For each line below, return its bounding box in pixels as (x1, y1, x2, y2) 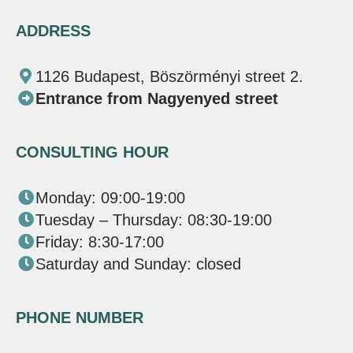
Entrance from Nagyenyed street (35, 90, 278, 108)
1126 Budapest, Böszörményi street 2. (35, 68, 303, 86)
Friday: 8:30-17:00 (35, 233, 164, 251)
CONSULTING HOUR (16, 143, 169, 162)
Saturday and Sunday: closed (35, 255, 241, 273)
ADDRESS (16, 22, 91, 40)
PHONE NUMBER (16, 309, 143, 327)
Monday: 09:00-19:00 (35, 189, 185, 207)
